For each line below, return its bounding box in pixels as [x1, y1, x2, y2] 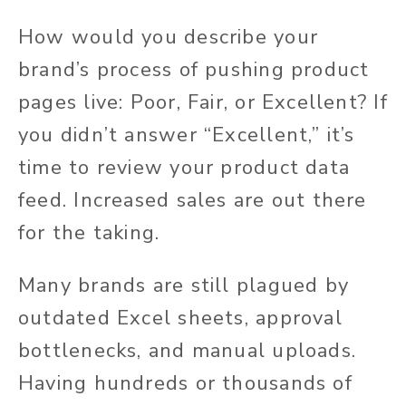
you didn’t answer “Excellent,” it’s [18, 121, 355, 150]
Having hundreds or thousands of [18, 370, 353, 398]
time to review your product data [18, 154, 351, 182]
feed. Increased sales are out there [18, 187, 367, 215]
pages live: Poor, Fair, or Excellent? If [18, 89, 388, 117]
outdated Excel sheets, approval [18, 304, 343, 333]
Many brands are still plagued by [18, 272, 350, 300]
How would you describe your [18, 24, 318, 52]
